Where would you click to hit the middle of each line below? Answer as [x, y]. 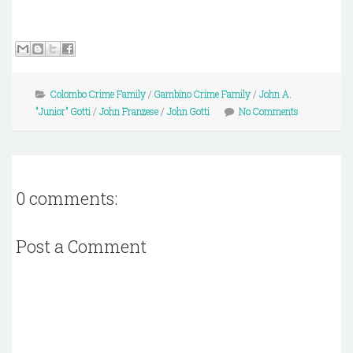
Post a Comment [81, 246]
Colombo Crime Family [98, 94]
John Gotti [188, 111]
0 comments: [67, 199]
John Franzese [129, 111]
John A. [275, 94]
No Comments [269, 111]
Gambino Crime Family [203, 94]
